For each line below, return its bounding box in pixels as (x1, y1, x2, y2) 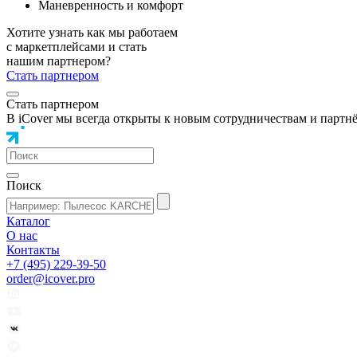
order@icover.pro (6, 272, 95, 286)
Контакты (6, 243, 60, 257)
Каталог (6, 214, 50, 229)
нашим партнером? (6, 54, 111, 69)
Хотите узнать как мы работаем (6, 25, 178, 40)
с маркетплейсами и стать (6, 40, 147, 54)
